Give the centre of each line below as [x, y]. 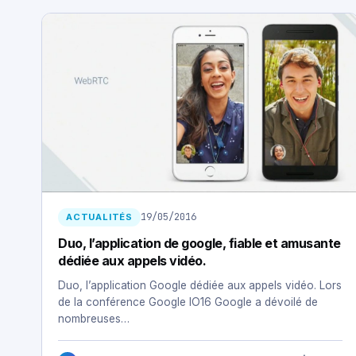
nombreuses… [94, 318]
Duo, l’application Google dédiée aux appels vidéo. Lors [200, 285]
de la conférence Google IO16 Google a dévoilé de [188, 302]
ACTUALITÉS [99, 217]
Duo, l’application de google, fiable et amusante [199, 243]
